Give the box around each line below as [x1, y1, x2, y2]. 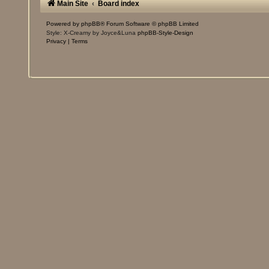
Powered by [46, 20, 82, 28]
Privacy [46, 38, 67, 45]
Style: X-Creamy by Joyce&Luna [46, 29, 138, 37]
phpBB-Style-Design [138, 29, 194, 37]
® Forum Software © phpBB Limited [100, 20, 199, 28]
